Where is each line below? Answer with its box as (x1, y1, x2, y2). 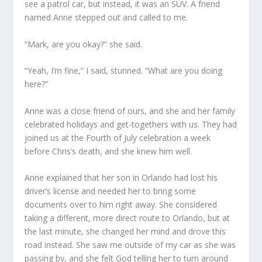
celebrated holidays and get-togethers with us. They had (25, 118, 237, 130)
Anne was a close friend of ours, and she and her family (25, 105, 236, 116)
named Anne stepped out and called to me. (25, 12, 188, 23)
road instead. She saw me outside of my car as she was (25, 239, 236, 251)
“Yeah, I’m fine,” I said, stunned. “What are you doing (25, 65, 223, 77)
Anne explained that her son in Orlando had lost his (25, 172, 218, 184)
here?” (25, 78, 49, 90)
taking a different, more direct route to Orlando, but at (25, 212, 230, 224)
